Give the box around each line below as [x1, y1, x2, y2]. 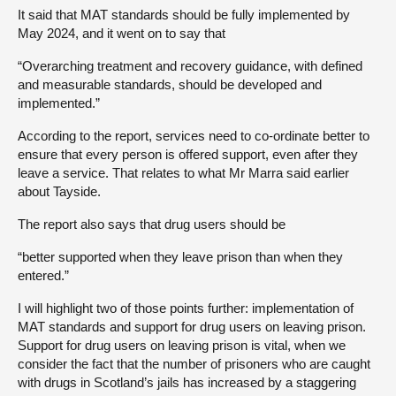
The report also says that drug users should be [18, 217, 286, 232]
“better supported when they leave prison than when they [18, 249, 343, 265]
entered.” [18, 268, 69, 284]
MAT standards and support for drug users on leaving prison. [18, 319, 366, 335]
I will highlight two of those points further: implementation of [18, 301, 354, 316]
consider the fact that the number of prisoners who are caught [18, 356, 370, 372]
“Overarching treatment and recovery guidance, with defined [18, 58, 362, 74]
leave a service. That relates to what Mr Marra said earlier [18, 165, 349, 181]
